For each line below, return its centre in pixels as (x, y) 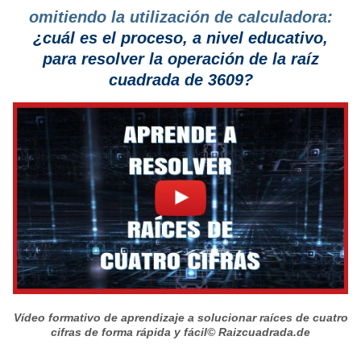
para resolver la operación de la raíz (180, 59)
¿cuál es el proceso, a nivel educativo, (180, 38)
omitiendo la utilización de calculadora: (180, 17)
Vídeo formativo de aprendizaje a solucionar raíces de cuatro (180, 317)
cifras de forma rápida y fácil (129, 332)
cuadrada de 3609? (180, 80)
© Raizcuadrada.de (259, 332)
